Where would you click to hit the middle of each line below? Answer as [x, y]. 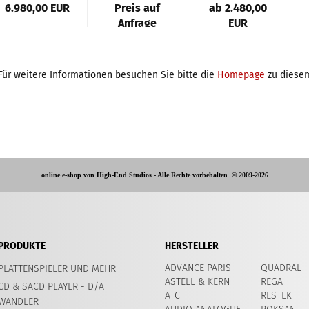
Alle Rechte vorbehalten [194, 175]
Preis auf [138, 8]
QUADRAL [281, 268]
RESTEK [276, 296]
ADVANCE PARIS [198, 268]
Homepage [241, 75]
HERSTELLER [192, 246]
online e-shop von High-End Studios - [99, 175]
